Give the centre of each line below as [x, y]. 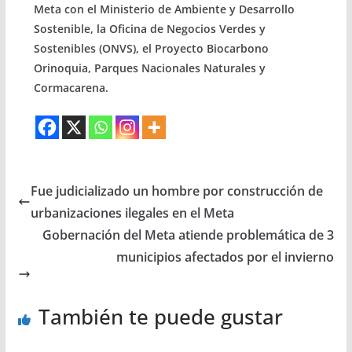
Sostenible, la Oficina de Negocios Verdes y [149, 28]
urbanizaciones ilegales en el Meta [132, 213]
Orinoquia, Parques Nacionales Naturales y [149, 68]
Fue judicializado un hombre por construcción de [176, 191]
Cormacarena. [71, 87]
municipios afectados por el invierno [225, 257]
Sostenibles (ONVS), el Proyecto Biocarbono [151, 48]
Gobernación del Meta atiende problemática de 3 [189, 235]
